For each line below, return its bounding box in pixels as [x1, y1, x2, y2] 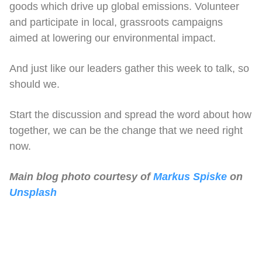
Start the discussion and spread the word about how [9, 108, 251, 120]
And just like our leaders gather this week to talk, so [9, 62, 249, 74]
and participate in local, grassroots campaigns [9, 16, 223, 28]
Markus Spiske [153, 170, 227, 182]
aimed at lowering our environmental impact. [9, 32, 216, 44]
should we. [9, 78, 60, 90]
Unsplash [9, 186, 57, 198]
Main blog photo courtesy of [9, 170, 153, 182]
